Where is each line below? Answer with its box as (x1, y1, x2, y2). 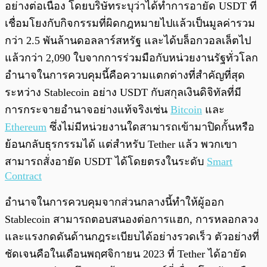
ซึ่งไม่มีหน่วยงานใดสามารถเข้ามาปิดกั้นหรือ (46, 121, 254, 133)
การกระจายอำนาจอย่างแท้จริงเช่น (5, 104, 170, 116)
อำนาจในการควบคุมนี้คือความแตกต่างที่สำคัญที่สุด (5, 69, 245, 82)
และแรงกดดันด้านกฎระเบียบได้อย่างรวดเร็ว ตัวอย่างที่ (5, 231, 259, 243)
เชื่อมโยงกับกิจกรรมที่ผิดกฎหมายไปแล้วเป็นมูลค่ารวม (5, 17, 255, 30)
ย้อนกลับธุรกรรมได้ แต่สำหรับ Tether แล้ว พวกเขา (5, 138, 237, 151)
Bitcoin (170, 104, 202, 116)
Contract (5, 170, 42, 182)
